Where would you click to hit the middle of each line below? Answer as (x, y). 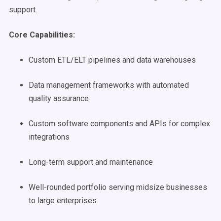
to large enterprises (63, 201)
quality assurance (59, 98)
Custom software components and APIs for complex (119, 124)
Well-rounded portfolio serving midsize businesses (118, 187)
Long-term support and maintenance (91, 162)
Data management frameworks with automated (109, 85)
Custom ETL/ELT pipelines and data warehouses (112, 60)
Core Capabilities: (42, 35)
